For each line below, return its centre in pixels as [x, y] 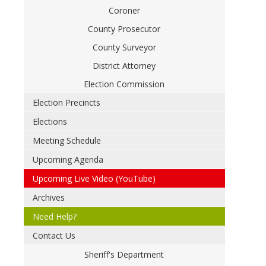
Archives [48, 197]
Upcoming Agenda [68, 159]
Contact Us [54, 235]
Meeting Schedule [66, 140]
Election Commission [124, 84]
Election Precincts [66, 102]
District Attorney [124, 66]
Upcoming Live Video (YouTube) [94, 178]
